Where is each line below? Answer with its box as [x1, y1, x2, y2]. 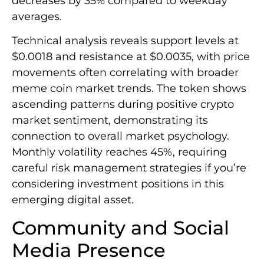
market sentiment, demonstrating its [12, 114, 208, 127]
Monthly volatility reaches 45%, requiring [12, 146, 227, 159]
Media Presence [12, 238, 166, 262]
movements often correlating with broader [12, 66, 239, 80]
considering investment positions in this [12, 177, 224, 191]
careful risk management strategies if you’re [12, 161, 246, 175]
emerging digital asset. [12, 193, 134, 207]
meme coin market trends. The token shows [12, 82, 246, 95]
